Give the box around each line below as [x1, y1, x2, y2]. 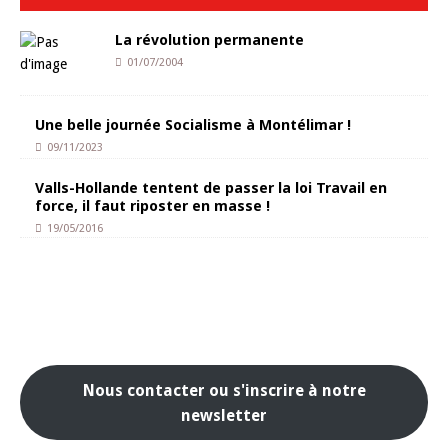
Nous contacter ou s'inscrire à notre [82, 380, 366, 400]
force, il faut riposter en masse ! [35, 196, 270, 215]
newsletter [181, 405, 267, 425]
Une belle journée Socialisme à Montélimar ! [35, 115, 351, 134]
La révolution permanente [115, 30, 304, 49]
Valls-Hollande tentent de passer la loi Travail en [35, 178, 387, 197]
